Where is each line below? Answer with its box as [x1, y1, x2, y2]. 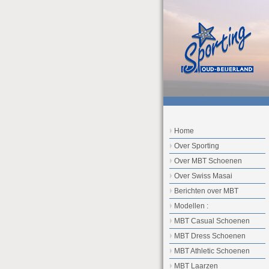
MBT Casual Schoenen [174, 217, 250, 225]
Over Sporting [174, 142, 219, 150]
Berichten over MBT [174, 187, 238, 195]
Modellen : [174, 202, 208, 210]
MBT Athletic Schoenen [174, 247, 250, 255]
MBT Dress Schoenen [174, 232, 246, 240]
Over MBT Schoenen [174, 157, 242, 165]
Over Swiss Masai [174, 172, 232, 180]
